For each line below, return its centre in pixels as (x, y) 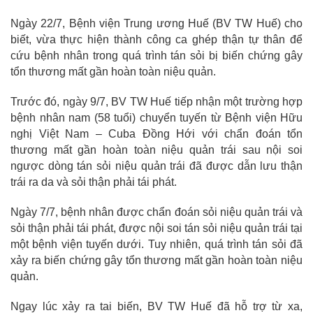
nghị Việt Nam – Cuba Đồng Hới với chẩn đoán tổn (156, 134)
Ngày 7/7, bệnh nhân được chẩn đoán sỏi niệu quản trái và (156, 212)
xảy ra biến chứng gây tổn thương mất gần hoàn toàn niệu (156, 261)
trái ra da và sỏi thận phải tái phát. (94, 182)
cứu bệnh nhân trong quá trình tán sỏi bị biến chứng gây (156, 56)
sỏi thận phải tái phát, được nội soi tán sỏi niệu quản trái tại (156, 228)
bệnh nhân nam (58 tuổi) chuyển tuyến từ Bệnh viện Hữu (156, 118)
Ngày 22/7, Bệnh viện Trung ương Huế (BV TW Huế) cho (156, 24)
